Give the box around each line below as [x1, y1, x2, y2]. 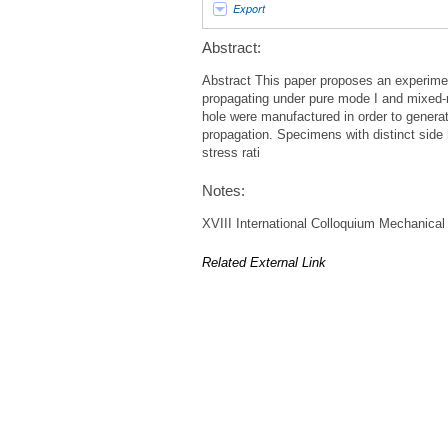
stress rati [202, 145, 260, 160]
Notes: [202, 181, 245, 199]
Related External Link [202, 254, 326, 270]
